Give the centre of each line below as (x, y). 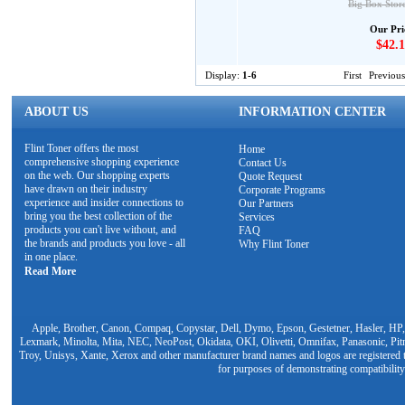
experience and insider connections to (104, 202)
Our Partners (266, 203)
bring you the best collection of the (98, 216)
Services (257, 217)
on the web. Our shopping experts (97, 175)
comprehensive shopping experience (102, 162)
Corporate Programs (282, 190)
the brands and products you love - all (105, 243)
